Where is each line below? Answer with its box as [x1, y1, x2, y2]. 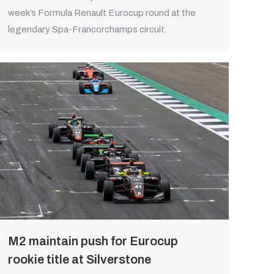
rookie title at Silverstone [8, 253, 151, 267]
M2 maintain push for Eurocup [8, 234, 178, 248]
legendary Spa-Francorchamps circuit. [8, 24, 167, 35]
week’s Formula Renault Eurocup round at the [8, 8, 196, 18]
